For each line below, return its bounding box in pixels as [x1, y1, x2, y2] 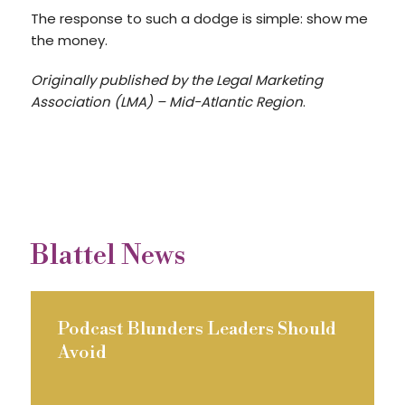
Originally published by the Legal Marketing [30, 71, 323, 89]
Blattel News [30, 239, 185, 273]
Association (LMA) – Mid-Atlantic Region [30, 92, 303, 111]
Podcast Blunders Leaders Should [57, 318, 336, 341]
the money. [30, 31, 108, 50]
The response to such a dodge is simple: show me [30, 9, 368, 28]
